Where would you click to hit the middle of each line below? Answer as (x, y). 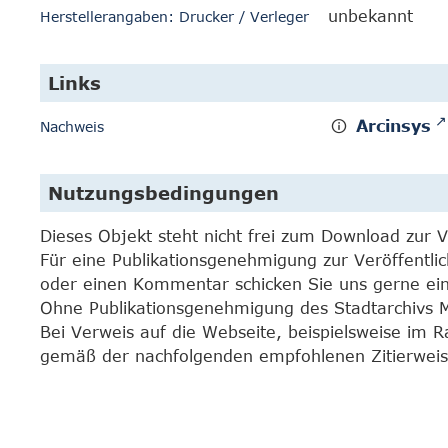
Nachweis (72, 126)
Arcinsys (394, 126)
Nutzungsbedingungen (163, 193)
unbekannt (370, 16)
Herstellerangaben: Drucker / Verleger (174, 16)
